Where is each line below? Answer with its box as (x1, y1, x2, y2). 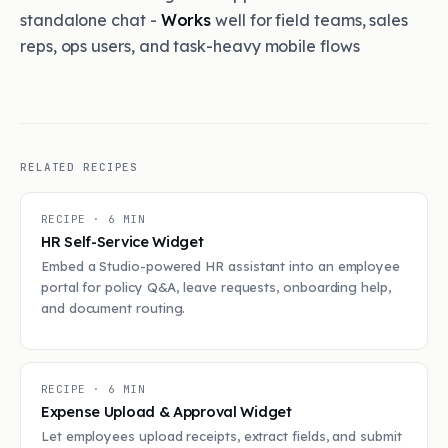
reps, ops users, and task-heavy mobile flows (20, 36, 360, 56)
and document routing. (41, 300, 186, 316)
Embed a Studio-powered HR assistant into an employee (41, 258, 400, 274)
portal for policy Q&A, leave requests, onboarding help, (41, 279, 391, 295)
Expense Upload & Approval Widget (41, 402, 292, 421)
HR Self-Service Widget (41, 232, 204, 251)
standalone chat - (20, 10, 161, 30)
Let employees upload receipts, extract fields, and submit (41, 428, 402, 444)
